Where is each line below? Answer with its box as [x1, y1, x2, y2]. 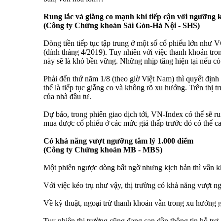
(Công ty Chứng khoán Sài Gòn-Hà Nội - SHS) [43, 21, 200, 30]
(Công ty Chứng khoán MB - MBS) [43, 146, 162, 154]
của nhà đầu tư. [43, 92, 91, 101]
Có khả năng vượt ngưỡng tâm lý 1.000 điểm [43, 137, 193, 146]
